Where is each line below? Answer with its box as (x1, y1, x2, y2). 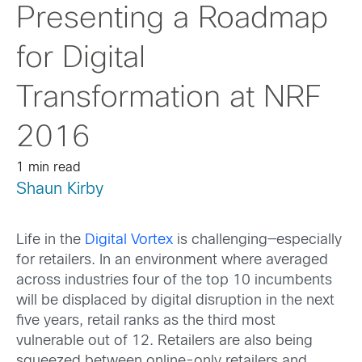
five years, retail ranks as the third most (16, 314, 276, 329)
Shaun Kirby (16, 182, 103, 197)
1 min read (16, 162, 81, 174)
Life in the (16, 234, 85, 248)
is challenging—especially (173, 234, 342, 248)
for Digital (16, 44, 145, 74)
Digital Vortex (85, 234, 173, 248)
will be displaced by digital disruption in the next (16, 294, 335, 309)
